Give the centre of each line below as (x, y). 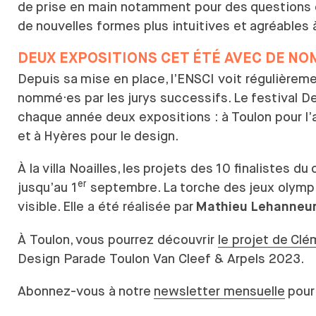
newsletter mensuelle (219, 291)
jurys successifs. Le (188, 98)
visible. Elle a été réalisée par (107, 207)
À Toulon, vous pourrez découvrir (118, 239)
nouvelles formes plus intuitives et (141, 25)
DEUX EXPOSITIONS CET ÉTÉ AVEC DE (151, 59)
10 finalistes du (262, 169)
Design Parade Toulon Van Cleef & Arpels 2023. (162, 258)
